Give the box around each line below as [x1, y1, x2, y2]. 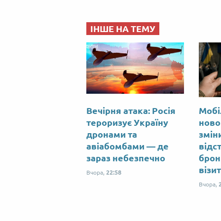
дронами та [86, 129, 137, 140]
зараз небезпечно [86, 153, 165, 163]
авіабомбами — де [86, 141, 169, 151]
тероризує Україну [86, 117, 168, 128]
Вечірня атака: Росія [86, 106, 176, 116]
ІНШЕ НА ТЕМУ [90, 24, 155, 34]
